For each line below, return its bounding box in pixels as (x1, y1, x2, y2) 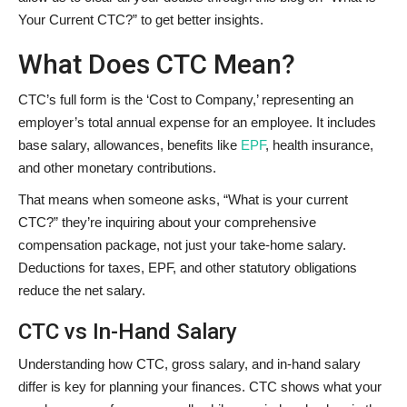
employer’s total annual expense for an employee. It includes (18, 114, 376, 130)
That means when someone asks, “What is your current (18, 191, 348, 207)
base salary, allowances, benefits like (18, 136, 241, 153)
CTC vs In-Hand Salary (18, 318, 237, 344)
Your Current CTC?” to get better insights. (18, 11, 263, 27)
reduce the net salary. (18, 282, 145, 298)
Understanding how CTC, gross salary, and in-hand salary (18, 355, 361, 372)
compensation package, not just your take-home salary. (18, 236, 346, 253)
